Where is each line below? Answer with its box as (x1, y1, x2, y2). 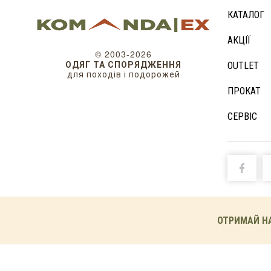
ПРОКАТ (227, 85, 261, 97)
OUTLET (227, 60, 259, 71)
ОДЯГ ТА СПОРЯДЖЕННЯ (65, 60, 181, 70)
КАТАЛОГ (227, 9, 264, 21)
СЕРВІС (227, 111, 257, 122)
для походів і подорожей (67, 70, 180, 79)
